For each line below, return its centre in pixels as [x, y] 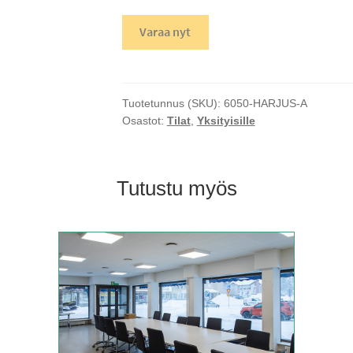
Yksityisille [226, 121]
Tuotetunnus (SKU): [173, 104]
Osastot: [144, 121]
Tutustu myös [176, 188]
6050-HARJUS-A [265, 104]
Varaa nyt [165, 32]
